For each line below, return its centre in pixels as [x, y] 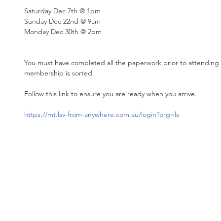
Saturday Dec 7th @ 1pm [62, 11]
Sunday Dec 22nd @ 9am [62, 21]
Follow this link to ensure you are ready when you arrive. [111, 94]
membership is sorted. [60, 73]
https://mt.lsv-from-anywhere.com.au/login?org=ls [102, 114]
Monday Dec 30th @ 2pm [63, 32]
